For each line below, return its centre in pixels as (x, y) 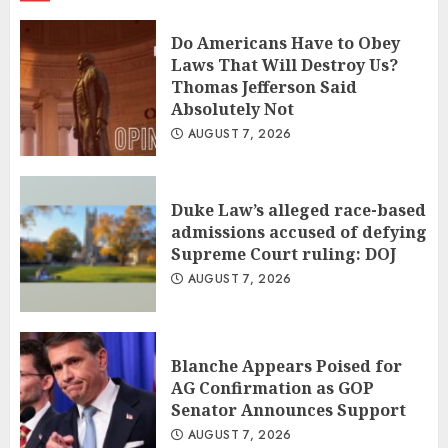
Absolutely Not (232, 109)
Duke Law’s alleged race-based (298, 210)
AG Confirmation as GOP (272, 388)
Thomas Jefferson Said (264, 87)
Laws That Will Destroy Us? (284, 65)
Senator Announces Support (288, 410)
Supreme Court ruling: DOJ (283, 254)
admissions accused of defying (299, 232)
